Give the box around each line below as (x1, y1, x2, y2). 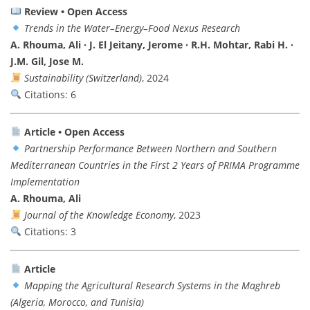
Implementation (10, 174, 80, 188)
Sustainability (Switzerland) (24, 71, 142, 84)
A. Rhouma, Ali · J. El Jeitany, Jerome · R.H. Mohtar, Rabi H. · (10, 37, 293, 51)
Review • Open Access (24, 4, 127, 18)
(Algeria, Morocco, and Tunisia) (10, 295, 144, 309)
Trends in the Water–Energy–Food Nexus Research (24, 21, 240, 35)
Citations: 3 (21, 224, 76, 238)
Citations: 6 (21, 87, 76, 101)
